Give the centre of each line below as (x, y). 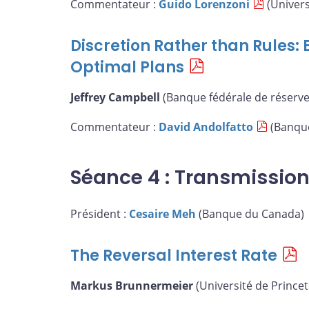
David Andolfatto (206, 127)
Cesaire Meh (162, 214)
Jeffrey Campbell (115, 97)
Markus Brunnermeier (132, 285)
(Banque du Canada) (250, 214)
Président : (100, 214)
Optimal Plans (127, 68)
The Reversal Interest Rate (174, 256)
